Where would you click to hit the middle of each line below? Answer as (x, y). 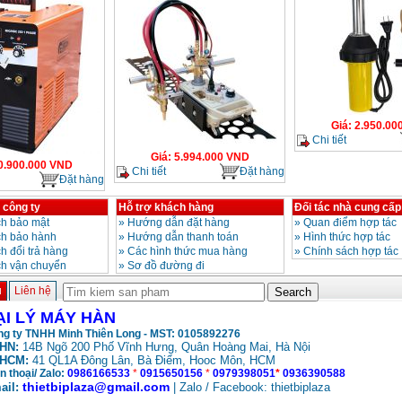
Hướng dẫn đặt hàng (178, 223)
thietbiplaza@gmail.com (96, 387)
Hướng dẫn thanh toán (183, 237)
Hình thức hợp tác (346, 237)
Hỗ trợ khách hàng (166, 207)
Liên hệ (32, 291)
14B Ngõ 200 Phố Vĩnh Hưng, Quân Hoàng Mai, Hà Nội (164, 347)
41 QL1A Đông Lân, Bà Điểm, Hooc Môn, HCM (152, 360)
